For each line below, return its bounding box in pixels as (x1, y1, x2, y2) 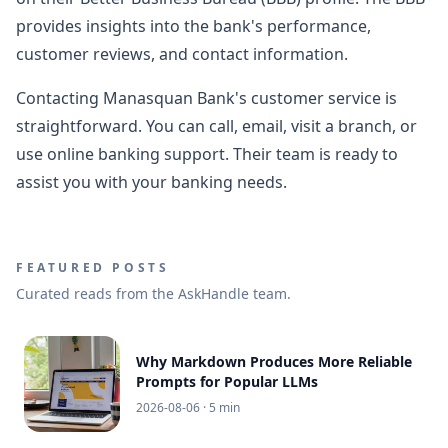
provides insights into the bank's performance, (16, 14, 371, 37)
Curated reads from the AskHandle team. (16, 283, 291, 303)
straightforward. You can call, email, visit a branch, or (16, 114, 417, 137)
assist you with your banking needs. (16, 170, 287, 193)
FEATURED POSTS (16, 258, 170, 276)
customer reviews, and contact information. (16, 42, 348, 65)
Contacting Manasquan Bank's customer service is (16, 86, 397, 109)
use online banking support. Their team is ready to (16, 142, 398, 165)
